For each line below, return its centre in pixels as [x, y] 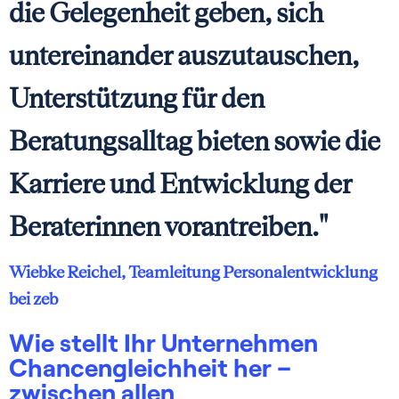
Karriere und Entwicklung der [180, 183]
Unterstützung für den [137, 98]
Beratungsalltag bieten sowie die [195, 140]
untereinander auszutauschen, [184, 55]
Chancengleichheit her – [150, 366]
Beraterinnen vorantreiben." [168, 226]
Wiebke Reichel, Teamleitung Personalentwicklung [193, 271]
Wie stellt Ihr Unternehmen [163, 342]
